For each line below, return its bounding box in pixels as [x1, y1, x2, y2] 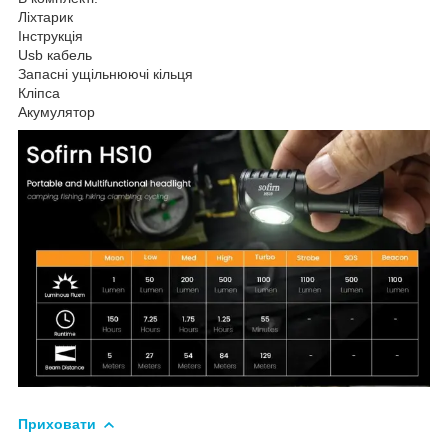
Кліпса [18, 84, 60, 101]
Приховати [18, 415, 96, 432]
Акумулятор [18, 103, 95, 120]
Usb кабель [18, 46, 92, 63]
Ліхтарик [18, 8, 73, 25]
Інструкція [18, 27, 83, 44]
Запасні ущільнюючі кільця [18, 65, 193, 82]
